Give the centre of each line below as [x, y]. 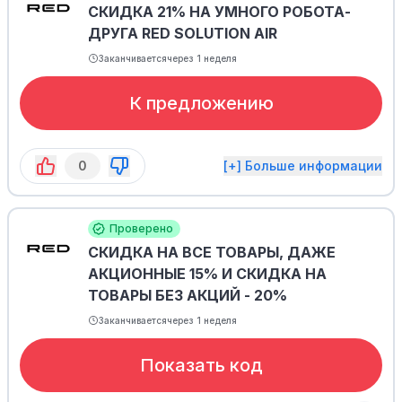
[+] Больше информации [303, 166]
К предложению [201, 103]
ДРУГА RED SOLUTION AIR [183, 33]
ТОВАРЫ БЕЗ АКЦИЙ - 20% [188, 295]
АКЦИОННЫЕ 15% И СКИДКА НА [207, 274]
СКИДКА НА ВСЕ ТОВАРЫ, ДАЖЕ [212, 252]
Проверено [141, 228]
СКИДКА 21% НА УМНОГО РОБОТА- [219, 12]
